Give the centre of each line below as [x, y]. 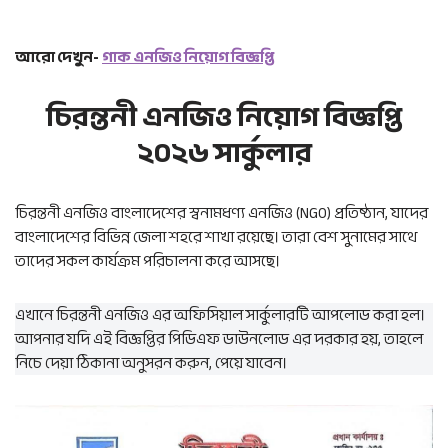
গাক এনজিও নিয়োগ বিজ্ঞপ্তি [188, 57]
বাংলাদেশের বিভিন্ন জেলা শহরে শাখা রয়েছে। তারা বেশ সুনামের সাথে [216, 237]
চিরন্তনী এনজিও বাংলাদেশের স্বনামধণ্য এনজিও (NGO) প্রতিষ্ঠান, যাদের [221, 213]
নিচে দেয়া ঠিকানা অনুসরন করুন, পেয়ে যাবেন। [151, 363]
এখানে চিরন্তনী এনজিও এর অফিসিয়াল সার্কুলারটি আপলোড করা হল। [220, 315]
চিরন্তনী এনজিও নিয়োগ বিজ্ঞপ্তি [224, 117]
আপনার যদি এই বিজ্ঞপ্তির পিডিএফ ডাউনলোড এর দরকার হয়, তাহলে [219, 339]
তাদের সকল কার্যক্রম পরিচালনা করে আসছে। [147, 261]
